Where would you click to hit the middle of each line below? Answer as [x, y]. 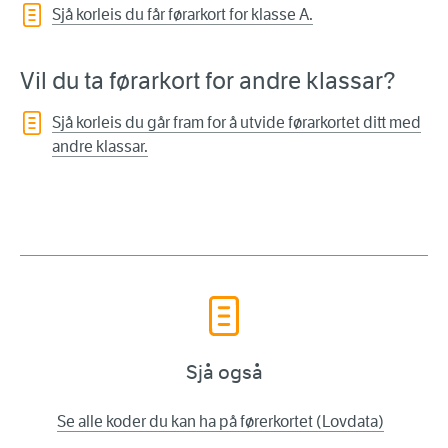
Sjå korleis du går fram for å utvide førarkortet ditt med [236, 123]
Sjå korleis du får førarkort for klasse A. [182, 15]
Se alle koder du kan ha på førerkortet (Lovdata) [220, 422]
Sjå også [224, 373]
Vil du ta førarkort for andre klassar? [208, 81]
